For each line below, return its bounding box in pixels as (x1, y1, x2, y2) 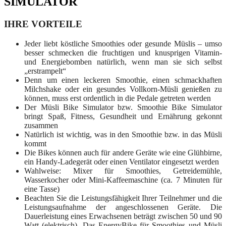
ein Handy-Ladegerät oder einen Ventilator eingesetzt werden (24, 157, 219, 166)
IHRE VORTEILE (4, 18, 82, 29)
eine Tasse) (24, 184, 60, 193)
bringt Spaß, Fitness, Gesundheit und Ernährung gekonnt (24, 111, 222, 121)
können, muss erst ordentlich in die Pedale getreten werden (24, 93, 211, 102)
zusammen (24, 121, 58, 130)
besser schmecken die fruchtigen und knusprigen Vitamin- (24, 48, 222, 57)
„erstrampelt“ (24, 66, 66, 75)
